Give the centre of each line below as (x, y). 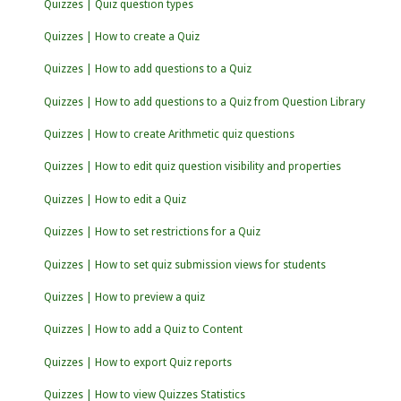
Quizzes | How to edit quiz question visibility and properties (192, 167)
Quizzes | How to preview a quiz (124, 297)
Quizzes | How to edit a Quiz (115, 199)
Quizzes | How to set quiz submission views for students (184, 264)
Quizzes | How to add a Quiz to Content (143, 330)
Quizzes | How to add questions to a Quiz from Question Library (204, 102)
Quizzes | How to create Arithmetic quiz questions (169, 134)
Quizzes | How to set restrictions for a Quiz (152, 232)
